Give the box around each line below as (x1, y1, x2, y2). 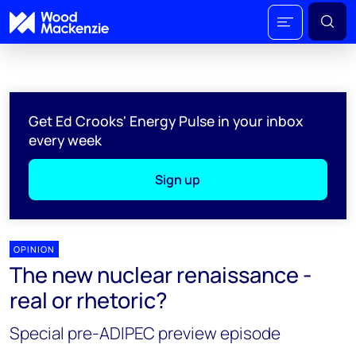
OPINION (14, 243, 55, 255)
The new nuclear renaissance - (10, 260, 311, 289)
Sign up (155, 171, 201, 188)
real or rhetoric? (10, 285, 168, 315)
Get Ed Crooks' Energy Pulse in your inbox (29, 111, 303, 130)
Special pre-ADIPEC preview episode (10, 322, 281, 344)
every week (29, 130, 102, 149)
